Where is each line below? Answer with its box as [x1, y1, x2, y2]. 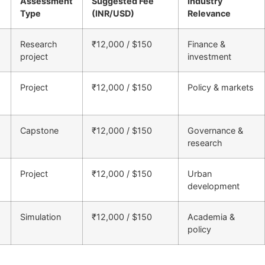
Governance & [188, 125, 243, 135]
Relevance [188, 8, 231, 18]
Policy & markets [188, 82, 254, 92]
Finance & [188, 38, 225, 49]
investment [188, 51, 231, 62]
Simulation [20, 211, 61, 222]
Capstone [20, 125, 59, 135]
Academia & [188, 211, 235, 222]
